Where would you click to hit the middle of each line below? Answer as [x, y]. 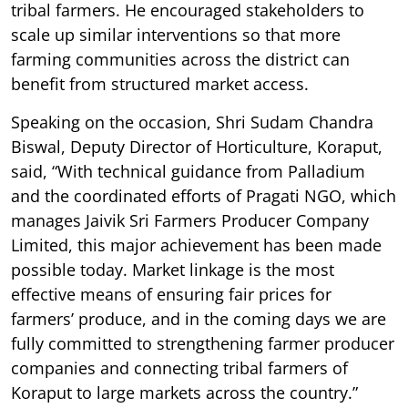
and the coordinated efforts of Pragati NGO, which [204, 195]
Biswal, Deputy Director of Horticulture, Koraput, [197, 146]
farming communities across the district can [180, 59]
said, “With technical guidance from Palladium [188, 171]
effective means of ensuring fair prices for [171, 294]
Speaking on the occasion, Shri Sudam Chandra [192, 122]
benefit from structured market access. [160, 83]
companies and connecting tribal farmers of [179, 367]
